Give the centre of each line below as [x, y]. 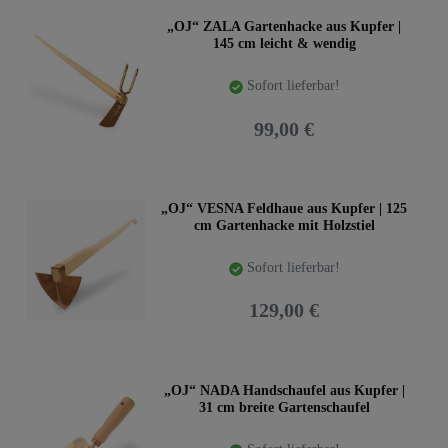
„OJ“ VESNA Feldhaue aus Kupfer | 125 [284, 208]
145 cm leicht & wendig [284, 43]
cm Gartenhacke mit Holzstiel [284, 225]
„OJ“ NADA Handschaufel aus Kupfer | [284, 390]
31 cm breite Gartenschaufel [284, 407]
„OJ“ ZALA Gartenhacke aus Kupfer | [284, 26]
